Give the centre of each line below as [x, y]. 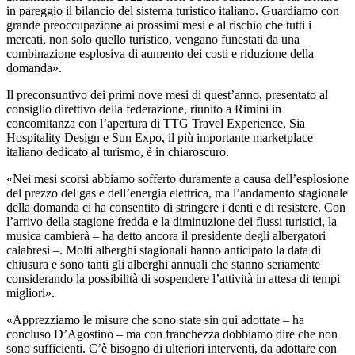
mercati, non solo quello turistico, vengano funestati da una [153, 39]
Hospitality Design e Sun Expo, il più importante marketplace [160, 137]
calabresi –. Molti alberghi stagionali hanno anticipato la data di [164, 250]
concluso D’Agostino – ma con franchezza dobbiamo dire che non [172, 334]
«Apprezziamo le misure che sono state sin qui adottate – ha [155, 319]
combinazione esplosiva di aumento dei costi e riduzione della [160, 53]
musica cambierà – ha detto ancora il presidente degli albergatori [166, 235]
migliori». [31, 292]
